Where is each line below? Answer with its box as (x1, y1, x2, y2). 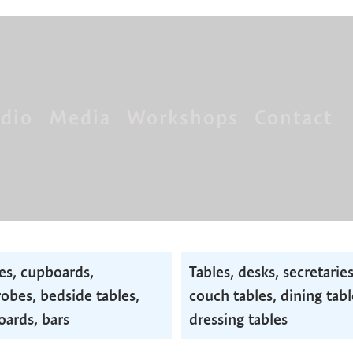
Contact (255, 105, 333, 129)
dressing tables (189, 310, 288, 329)
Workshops (127, 105, 239, 129)
